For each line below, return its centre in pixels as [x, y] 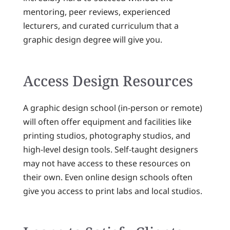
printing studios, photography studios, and [107, 135]
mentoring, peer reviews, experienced [97, 12]
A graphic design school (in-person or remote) [112, 108]
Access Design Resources [108, 81]
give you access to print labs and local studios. [112, 191]
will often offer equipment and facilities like [107, 121]
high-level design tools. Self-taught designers [110, 149]
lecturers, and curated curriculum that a [101, 26]
